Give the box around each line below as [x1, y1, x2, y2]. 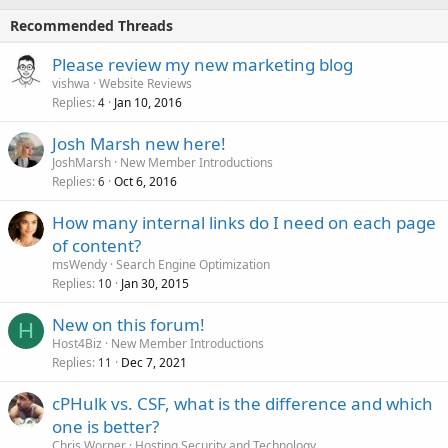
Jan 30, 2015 [121, 275, 189, 292]
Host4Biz [52, 335, 102, 352]
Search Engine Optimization [116, 256, 270, 273]
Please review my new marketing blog [52, 53, 353, 76]
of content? [52, 234, 141, 257]
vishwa [52, 75, 90, 92]
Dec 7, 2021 [121, 354, 187, 371]
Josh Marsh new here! [52, 132, 226, 155]
